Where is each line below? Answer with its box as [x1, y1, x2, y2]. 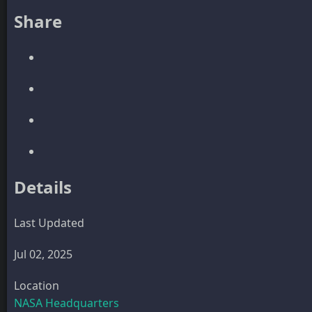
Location [14, 277, 59, 293]
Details [14, 175, 72, 198]
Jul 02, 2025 [14, 246, 72, 262]
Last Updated [14, 214, 84, 231]
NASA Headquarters [14, 295, 119, 311]
